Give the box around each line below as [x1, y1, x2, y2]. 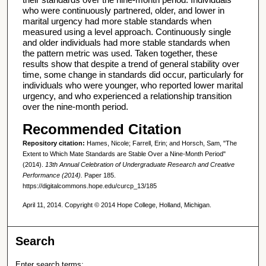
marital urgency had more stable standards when [22, 16, 211, 27]
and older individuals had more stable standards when [22, 37, 230, 48]
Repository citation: [22, 139, 87, 147]
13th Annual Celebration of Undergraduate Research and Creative [45, 160, 235, 168]
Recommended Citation [22, 121, 182, 137]
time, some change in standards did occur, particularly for [22, 69, 243, 80]
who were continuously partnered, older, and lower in [22, 5, 224, 16]
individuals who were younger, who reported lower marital [22, 80, 243, 91]
